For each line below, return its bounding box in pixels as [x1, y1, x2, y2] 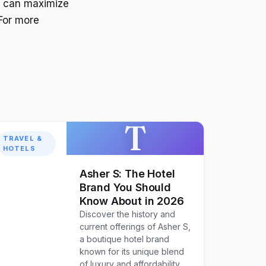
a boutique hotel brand [79, 234, 169, 245]
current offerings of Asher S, [79, 221, 191, 232]
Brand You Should [79, 181, 171, 194]
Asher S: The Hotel [79, 167, 175, 180]
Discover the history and [79, 209, 175, 220]
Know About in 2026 [79, 195, 184, 208]
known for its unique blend [79, 246, 184, 257]
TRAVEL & [3, 134, 42, 143]
